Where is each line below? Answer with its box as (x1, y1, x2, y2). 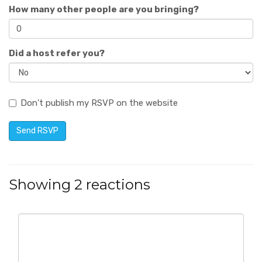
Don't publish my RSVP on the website (20, 98, 178, 108)
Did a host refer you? (9, 48, 105, 58)
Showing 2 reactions (9, 176, 150, 193)
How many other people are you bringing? (9, 4, 199, 15)
